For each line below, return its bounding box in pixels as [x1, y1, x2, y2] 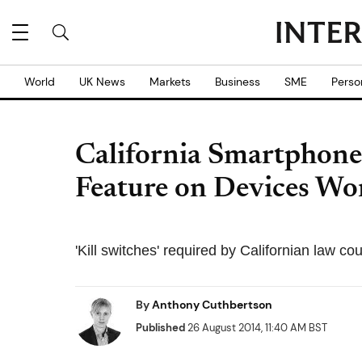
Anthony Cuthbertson [152, 297, 272, 312]
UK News [79, 74, 125, 89]
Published [136, 321, 185, 335]
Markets [149, 74, 191, 89]
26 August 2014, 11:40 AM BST [185, 321, 327, 335]
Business [215, 74, 260, 89]
